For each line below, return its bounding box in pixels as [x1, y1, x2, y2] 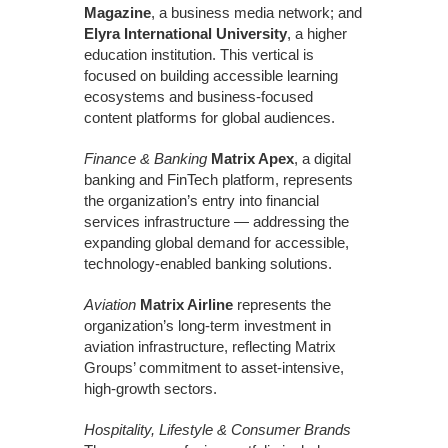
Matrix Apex [211, 149, 294, 167]
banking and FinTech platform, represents [84, 170, 353, 188]
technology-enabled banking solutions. [84, 254, 332, 272]
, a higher [287, 24, 347, 42]
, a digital [294, 149, 351, 167]
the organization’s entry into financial [84, 191, 319, 209]
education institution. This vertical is [84, 45, 314, 63]
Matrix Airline [140, 295, 233, 313]
